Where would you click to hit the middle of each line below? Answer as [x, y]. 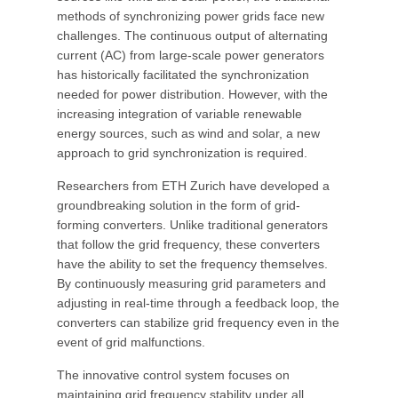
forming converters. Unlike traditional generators [192, 225]
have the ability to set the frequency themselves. [192, 264]
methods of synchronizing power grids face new [191, 16]
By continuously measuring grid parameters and [191, 283]
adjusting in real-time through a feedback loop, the [198, 303]
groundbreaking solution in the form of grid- [179, 205]
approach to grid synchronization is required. [182, 153]
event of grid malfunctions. [131, 342]
